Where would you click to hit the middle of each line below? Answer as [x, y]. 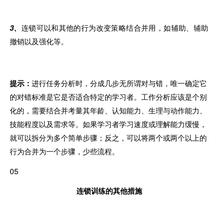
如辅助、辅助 [186, 28]
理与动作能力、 [181, 110]
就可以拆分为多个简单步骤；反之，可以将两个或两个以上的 [108, 138]
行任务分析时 [61, 83]
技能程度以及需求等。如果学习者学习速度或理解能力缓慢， [108, 124]
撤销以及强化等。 [39, 41]
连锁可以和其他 [47, 28]
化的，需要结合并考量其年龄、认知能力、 [79, 110]
